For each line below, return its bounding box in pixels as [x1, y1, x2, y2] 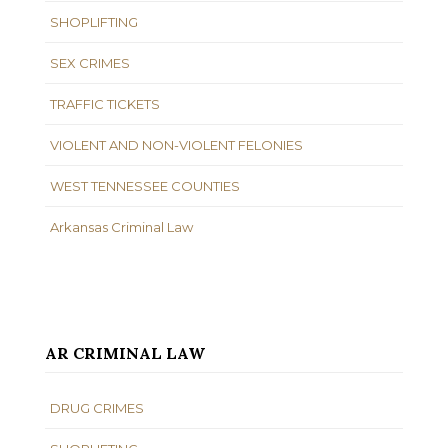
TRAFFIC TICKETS [50, 95, 160, 112]
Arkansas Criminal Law [50, 218, 193, 235]
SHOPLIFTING [50, 13, 138, 30]
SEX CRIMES [50, 54, 130, 71]
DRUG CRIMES [50, 399, 144, 416]
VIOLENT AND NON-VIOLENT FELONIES [50, 136, 303, 153]
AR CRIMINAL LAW [45, 342, 205, 363]
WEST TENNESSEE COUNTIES [50, 177, 240, 194]
